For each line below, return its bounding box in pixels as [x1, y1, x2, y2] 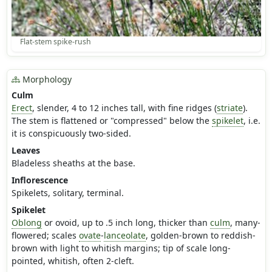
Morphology [19, 73, 72, 86]
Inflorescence [11, 174, 68, 186]
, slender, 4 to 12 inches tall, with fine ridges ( [32, 102, 217, 114]
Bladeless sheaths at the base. [11, 157, 135, 169]
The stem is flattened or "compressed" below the [11, 115, 212, 127]
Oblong [11, 217, 42, 229]
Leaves [11, 144, 40, 157]
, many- [229, 217, 260, 229]
